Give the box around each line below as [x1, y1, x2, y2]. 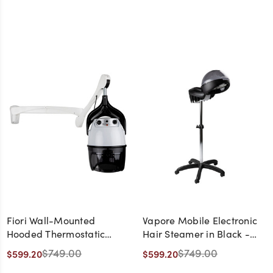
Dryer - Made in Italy [6, 241, 104, 254]
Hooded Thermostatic [6, 227, 105, 241]
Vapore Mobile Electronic [143, 214, 257, 227]
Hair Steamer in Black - [143, 227, 250, 241]
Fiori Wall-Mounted [6, 214, 95, 227]
